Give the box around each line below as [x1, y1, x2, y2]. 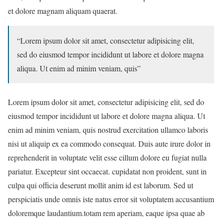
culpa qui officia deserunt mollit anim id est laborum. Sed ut [8, 180, 193, 190]
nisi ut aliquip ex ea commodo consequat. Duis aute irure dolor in [8, 138, 211, 149]
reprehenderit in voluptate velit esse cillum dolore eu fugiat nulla [8, 152, 207, 163]
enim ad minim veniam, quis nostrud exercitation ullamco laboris [8, 124, 208, 135]
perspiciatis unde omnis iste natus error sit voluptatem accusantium [8, 194, 214, 204]
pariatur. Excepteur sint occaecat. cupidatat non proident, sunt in [8, 166, 207, 176]
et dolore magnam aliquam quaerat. [8, 5, 117, 16]
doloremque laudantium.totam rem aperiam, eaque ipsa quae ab [8, 208, 205, 218]
